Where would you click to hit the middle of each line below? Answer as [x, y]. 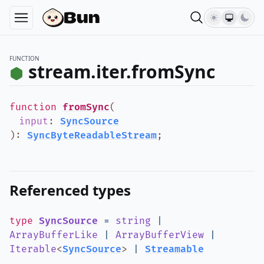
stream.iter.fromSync [122, 72]
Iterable [33, 249]
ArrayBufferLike [54, 235]
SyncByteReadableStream [92, 136]
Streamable [174, 249]
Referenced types [70, 190]
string [133, 221]
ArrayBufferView [160, 235]
